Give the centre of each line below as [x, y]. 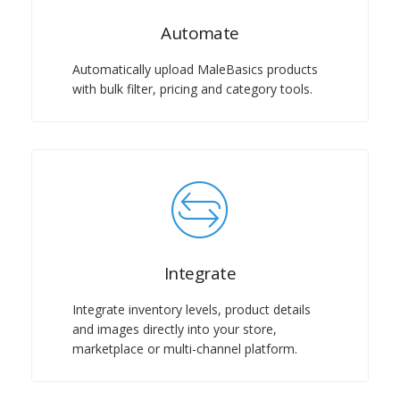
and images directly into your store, [175, 329]
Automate [200, 33]
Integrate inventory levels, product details [192, 310]
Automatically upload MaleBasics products [195, 70]
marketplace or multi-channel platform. [185, 349]
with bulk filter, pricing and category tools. [192, 89]
